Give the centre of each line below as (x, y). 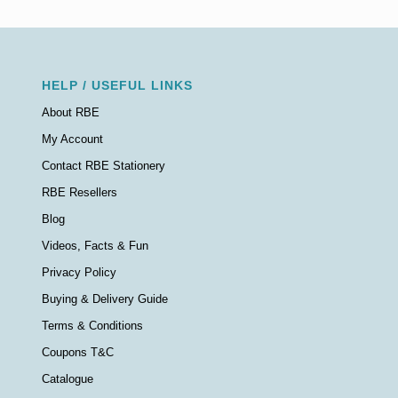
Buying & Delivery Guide (104, 298)
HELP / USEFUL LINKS (117, 85)
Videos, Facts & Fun (95, 245)
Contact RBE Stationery (103, 165)
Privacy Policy (79, 272)
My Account (72, 139)
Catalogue (67, 378)
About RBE (70, 112)
